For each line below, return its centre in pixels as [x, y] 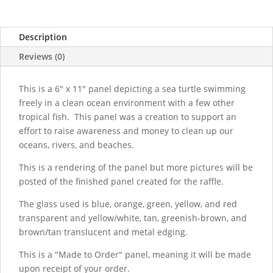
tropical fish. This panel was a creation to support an [128, 117]
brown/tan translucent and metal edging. [103, 232]
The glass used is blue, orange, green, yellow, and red [128, 204]
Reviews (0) [42, 56]
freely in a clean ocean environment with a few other [127, 103]
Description [43, 37]
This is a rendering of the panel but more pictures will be [136, 167]
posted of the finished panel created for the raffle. [121, 181]
